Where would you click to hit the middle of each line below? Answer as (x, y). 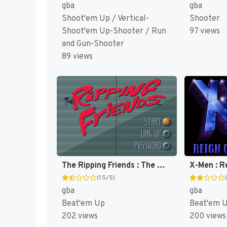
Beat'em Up (83, 203)
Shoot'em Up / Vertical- (105, 19)
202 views (80, 216)
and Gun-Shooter (93, 44)
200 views (207, 216)
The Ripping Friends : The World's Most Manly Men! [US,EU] (161, 165)
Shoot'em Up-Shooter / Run (114, 32)
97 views (204, 32)
